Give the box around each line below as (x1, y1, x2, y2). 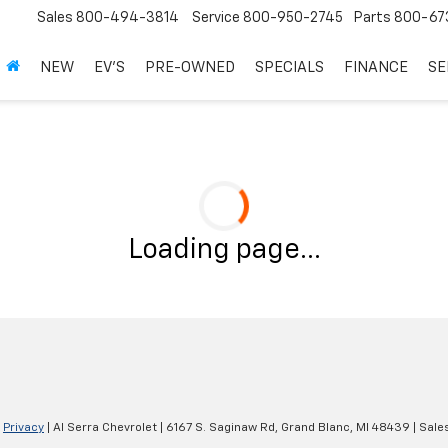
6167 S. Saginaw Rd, (163, 422, 278, 435)
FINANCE (344, 60, 408, 76)
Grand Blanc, (278, 422, 353, 435)
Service (192, 11, 240, 26)
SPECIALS (255, 60, 324, 76)
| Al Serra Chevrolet (44, 422, 157, 435)
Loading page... (127, 236, 321, 264)
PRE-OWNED (145, 60, 235, 76)
